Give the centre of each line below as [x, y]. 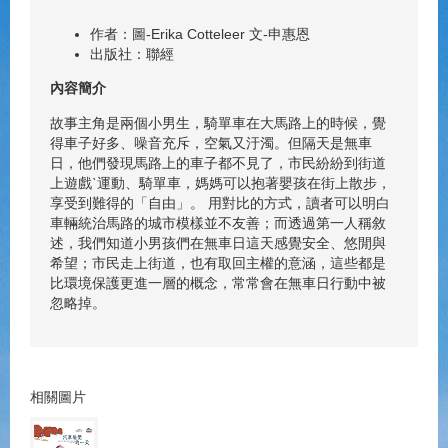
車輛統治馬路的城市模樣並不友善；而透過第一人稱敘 [218, 222]
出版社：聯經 [132, 53]
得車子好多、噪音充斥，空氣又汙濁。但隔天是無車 [211, 142]
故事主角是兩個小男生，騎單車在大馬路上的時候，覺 [218, 122]
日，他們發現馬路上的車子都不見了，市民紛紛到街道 [218, 162]
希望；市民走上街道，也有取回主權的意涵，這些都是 [218, 262]
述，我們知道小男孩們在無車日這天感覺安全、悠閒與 [218, 242]
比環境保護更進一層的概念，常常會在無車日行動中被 [218, 282]
